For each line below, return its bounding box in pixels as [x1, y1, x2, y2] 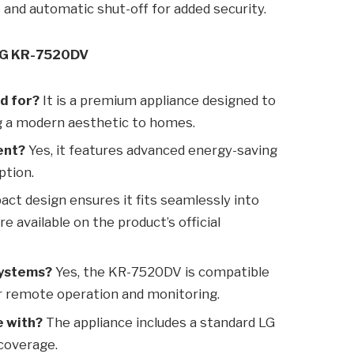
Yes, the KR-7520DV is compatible [52, 264, 270, 281]
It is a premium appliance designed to [40, 92, 277, 108]
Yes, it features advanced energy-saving [25, 141, 278, 158]
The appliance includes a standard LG [43, 314, 276, 330]
